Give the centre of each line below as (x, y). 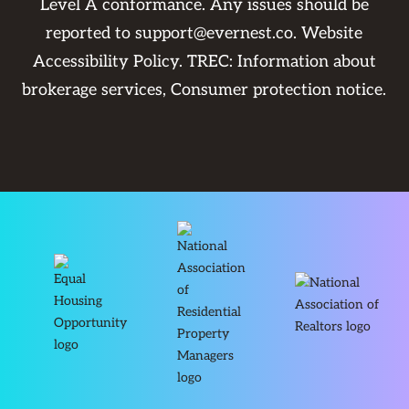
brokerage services (93, 90)
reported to (91, 34)
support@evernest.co (215, 34)
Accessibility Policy (105, 62)
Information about (306, 62)
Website (332, 34)
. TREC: (208, 62)
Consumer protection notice (277, 90)
